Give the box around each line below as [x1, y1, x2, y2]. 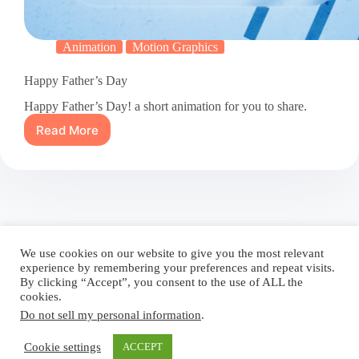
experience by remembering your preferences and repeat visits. [20, 261, 335, 274]
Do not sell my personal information [20, 309, 201, 321]
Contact [154, 244, 194, 258]
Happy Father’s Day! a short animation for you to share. [24, 99, 307, 114]
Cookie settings [24, 340, 101, 353]
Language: [216, 244, 273, 258]
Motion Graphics [132, 39, 218, 54]
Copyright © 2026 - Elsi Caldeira [74, 329, 243, 343]
